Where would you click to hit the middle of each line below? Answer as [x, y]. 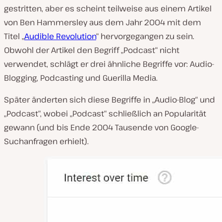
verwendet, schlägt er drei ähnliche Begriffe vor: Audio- [109, 64]
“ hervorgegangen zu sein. [145, 36]
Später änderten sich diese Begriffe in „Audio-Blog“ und [110, 100]
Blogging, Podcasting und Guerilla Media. [81, 78]
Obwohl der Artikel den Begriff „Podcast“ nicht [92, 50]
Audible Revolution [60, 36]
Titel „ [14, 36]
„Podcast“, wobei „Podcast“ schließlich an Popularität [105, 113]
